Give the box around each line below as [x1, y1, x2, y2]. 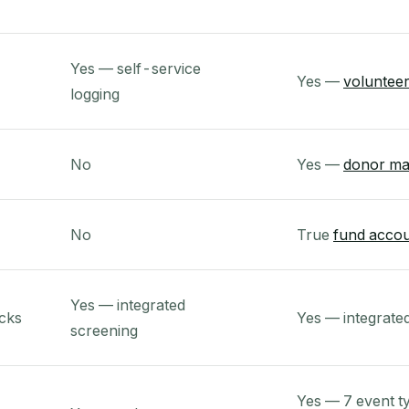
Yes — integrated [70, 296, 185, 314]
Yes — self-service [70, 59, 201, 78]
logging [70, 85, 120, 103]
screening [70, 321, 138, 340]
